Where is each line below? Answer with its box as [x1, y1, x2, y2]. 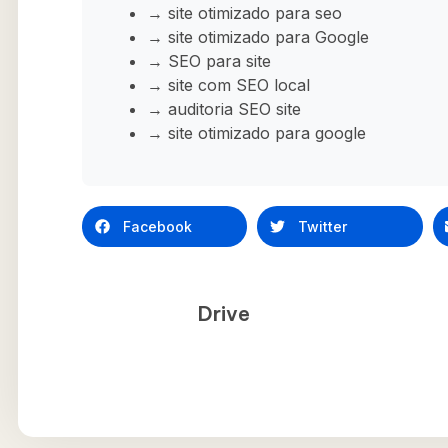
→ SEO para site [147, 51, 271, 72]
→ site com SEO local [147, 75, 310, 96]
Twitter [297, 217, 347, 235]
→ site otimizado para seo [147, 3, 342, 24]
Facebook [122, 217, 192, 235]
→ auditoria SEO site [147, 99, 301, 120]
